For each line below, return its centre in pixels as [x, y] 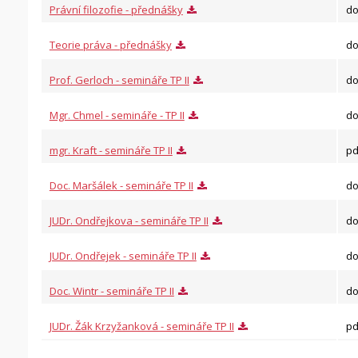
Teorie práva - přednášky [110, 45]
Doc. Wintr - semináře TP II [111, 291]
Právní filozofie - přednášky [116, 10]
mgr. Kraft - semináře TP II [111, 150]
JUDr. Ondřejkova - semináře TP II [129, 221]
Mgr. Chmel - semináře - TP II [117, 115]
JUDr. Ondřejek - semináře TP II [123, 256]
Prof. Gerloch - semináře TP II [119, 80]
